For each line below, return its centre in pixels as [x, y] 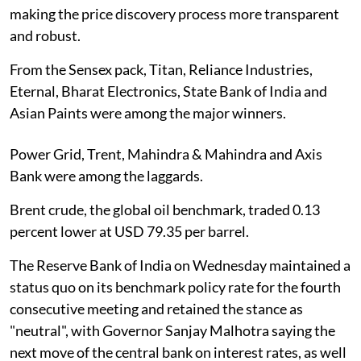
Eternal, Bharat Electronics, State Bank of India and [168, 91]
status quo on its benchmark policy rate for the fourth [175, 287]
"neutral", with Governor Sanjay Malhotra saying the [172, 331]
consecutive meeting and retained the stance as [156, 309]
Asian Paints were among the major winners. [148, 113]
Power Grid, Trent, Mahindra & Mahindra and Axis [166, 154]
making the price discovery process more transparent [174, 14]
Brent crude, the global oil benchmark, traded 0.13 [165, 210]
